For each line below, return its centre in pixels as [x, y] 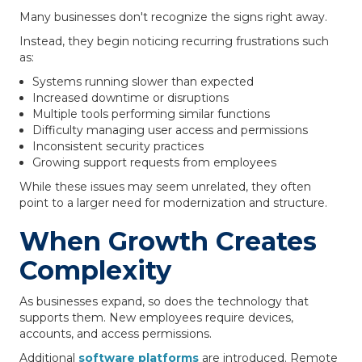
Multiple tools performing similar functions [151, 114]
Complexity [95, 270]
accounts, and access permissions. [116, 334]
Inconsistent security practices [118, 146]
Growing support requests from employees [154, 162]
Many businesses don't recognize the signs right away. [173, 17]
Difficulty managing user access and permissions [170, 130]
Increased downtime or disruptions [130, 98]
